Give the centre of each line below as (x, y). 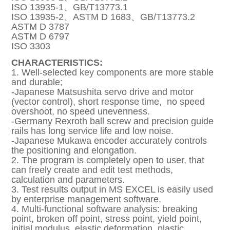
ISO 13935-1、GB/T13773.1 (70, 7)
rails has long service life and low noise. (94, 131)
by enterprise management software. (87, 199)
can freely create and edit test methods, (92, 170)
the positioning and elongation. (74, 150)
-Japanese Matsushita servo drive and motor (103, 92)
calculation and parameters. (68, 180)
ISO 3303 (31, 46)
